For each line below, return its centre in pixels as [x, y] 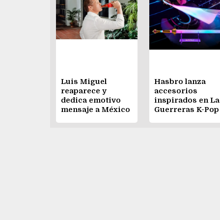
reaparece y [84, 91]
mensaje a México [96, 110]
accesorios [176, 91]
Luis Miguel [84, 82]
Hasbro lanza [180, 82]
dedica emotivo [91, 100]
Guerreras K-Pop [187, 110]
